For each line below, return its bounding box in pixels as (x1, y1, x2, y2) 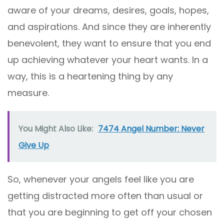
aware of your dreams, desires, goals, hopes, (7, 4, 209, 17)
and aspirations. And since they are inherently (7, 20, 211, 33)
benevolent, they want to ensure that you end (7, 37, 211, 50)
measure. (7, 86, 49, 99)
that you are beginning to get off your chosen (7, 206, 212, 219)
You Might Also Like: (18, 123, 93, 135)
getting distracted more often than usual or (7, 189, 203, 202)
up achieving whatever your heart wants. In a (7, 53, 208, 66)
